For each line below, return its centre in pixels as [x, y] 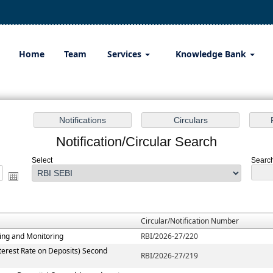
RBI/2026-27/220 [170, 236]
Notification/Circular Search [136, 142]
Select [42, 161]
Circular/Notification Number [190, 221]
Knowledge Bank [212, 54]
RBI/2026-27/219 [170, 256]
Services [125, 54]
